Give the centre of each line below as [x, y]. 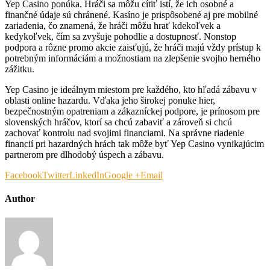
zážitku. [20, 69]
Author [20, 199]
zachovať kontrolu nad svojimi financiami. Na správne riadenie [124, 133]
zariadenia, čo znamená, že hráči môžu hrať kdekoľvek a [113, 26]
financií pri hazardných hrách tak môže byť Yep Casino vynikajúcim [134, 144]
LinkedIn [87, 175]
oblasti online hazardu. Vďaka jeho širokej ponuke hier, [110, 100]
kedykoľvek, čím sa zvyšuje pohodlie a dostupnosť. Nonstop [121, 36]
